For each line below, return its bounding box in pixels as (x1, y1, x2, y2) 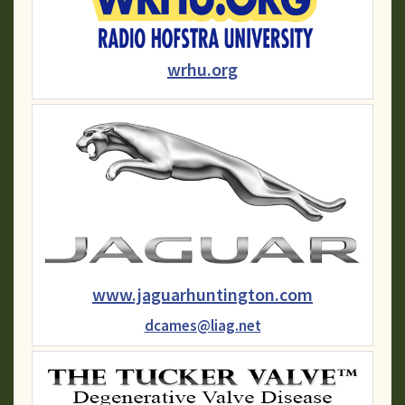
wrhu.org (167, 58, 238, 81)
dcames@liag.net (144, 316, 261, 336)
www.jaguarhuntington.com (92, 283, 313, 306)
